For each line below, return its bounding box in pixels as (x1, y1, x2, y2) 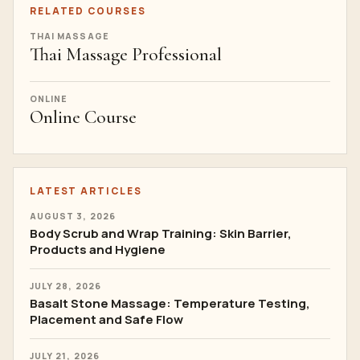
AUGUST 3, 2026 (30, 211, 116, 222)
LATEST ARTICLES (30, 184, 142, 198)
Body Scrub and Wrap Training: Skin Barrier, (30, 225, 292, 242)
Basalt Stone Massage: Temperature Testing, (30, 295, 310, 312)
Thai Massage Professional (30, 43, 222, 66)
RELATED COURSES (30, 4, 146, 18)
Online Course (30, 106, 137, 129)
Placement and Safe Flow (30, 311, 183, 328)
